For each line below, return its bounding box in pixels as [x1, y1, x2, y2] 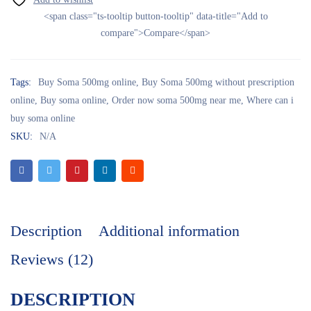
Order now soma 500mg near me [112, 95, 241, 106]
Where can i [246, 95, 294, 106]
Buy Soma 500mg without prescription [142, 77, 294, 88]
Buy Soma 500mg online [38, 77, 136, 88]
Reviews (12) [10, 251, 93, 269]
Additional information [99, 222, 239, 240]
